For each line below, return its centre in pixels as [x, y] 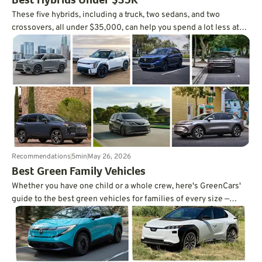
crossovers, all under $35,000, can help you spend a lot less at [125, 27]
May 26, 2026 [109, 156]
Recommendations [41, 156]
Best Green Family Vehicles [79, 172]
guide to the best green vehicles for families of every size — [120, 199]
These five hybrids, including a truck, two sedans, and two [116, 15]
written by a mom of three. [60, 212]
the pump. [30, 40]
